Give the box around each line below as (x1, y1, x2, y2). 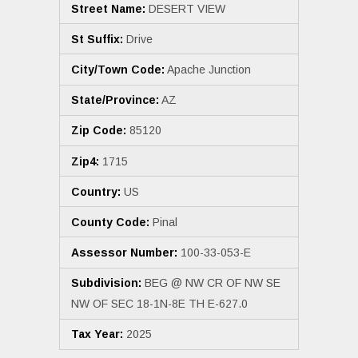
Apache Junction (165, 62, 251, 76)
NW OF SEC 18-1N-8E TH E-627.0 (71, 297, 248, 311)
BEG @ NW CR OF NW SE (141, 276, 280, 290)
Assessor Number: (71, 246, 177, 260)
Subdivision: (71, 276, 141, 290)
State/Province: (71, 93, 159, 107)
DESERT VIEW (145, 2, 225, 15)
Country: (71, 185, 121, 198)
